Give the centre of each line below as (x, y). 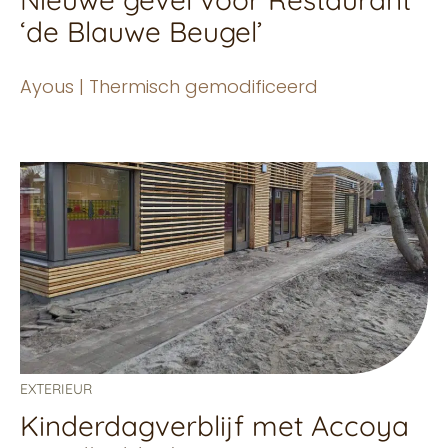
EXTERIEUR (56, 388)
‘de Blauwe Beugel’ (141, 31)
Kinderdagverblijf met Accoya (214, 425)
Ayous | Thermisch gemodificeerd (169, 86)
